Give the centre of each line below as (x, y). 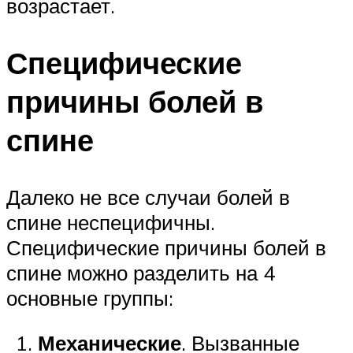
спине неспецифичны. (111, 222)
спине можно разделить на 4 (141, 272)
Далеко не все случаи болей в (148, 197)
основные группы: (90, 297)
